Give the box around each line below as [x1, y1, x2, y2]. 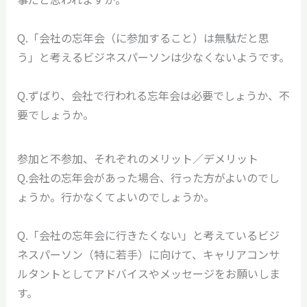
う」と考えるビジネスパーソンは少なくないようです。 [16, 48, 290, 65]
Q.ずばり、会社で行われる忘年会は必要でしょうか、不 [16, 86, 290, 103]
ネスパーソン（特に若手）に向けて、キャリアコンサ [16, 245, 280, 262]
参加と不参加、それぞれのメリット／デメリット [16, 149, 258, 167]
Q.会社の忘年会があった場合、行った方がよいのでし [16, 169, 280, 186]
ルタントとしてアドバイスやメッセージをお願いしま [16, 265, 280, 282]
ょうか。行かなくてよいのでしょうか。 [16, 188, 214, 205]
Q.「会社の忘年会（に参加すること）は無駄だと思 [16, 29, 269, 46]
